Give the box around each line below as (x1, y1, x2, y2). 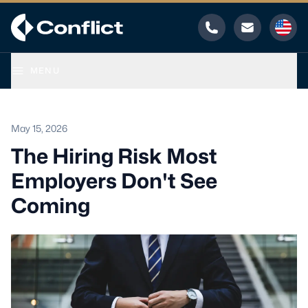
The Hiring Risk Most (11, 144, 217, 168)
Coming (11, 193, 90, 218)
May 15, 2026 (11, 122, 67, 134)
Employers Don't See (11, 168, 217, 193)
